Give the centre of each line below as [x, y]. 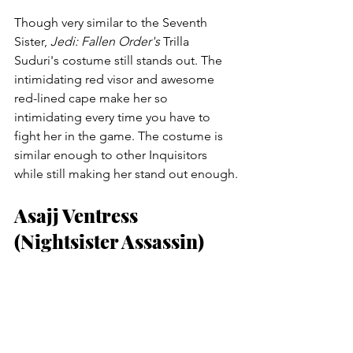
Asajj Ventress [78, 216]
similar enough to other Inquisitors [112, 155]
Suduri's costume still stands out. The [120, 61]
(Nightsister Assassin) [109, 242]
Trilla [176, 42]
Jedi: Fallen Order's [105, 42]
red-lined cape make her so [93, 98]
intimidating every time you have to [114, 117]
